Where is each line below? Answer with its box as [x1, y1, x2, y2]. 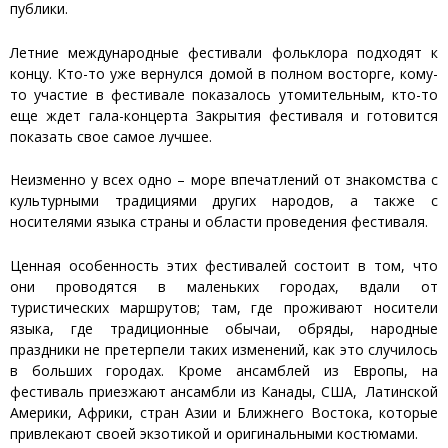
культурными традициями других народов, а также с [10, 191, 438, 211]
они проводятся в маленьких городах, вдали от [10, 276, 438, 296]
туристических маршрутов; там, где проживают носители [10, 297, 438, 317]
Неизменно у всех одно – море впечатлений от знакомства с [10, 170, 438, 190]
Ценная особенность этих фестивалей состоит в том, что [10, 255, 438, 275]
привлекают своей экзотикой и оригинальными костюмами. [10, 423, 418, 443]
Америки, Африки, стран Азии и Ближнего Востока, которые [10, 402, 438, 422]
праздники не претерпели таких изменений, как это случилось [10, 339, 438, 359]
